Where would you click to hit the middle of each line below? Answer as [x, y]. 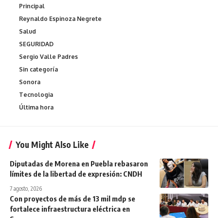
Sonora [30, 82]
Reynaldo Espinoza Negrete [60, 19]
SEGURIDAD [36, 44]
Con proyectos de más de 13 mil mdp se [73, 199]
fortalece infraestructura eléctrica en [70, 209]
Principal [32, 6]
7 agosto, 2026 [26, 189]
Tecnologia [36, 95]
